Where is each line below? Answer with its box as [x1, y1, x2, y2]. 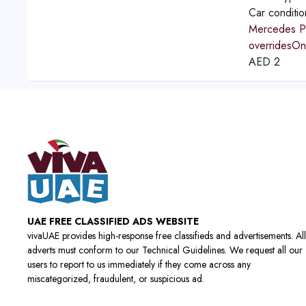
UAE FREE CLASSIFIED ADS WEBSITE [27, 214, 199, 228]
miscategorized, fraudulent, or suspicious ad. [27, 272, 204, 286]
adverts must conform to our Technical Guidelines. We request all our [27, 243, 303, 257]
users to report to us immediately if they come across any [27, 258, 251, 271]
